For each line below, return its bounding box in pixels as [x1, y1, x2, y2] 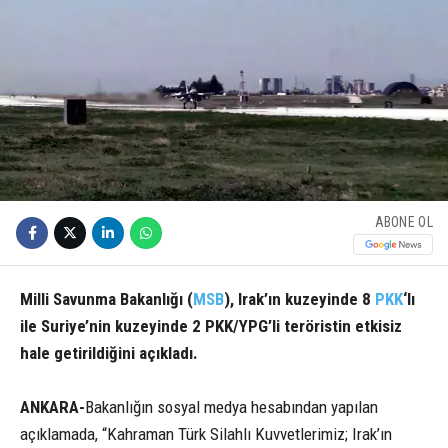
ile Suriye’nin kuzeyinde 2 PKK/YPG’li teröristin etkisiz [20, 316, 402, 337]
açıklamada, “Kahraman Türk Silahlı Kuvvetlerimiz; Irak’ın [20, 424, 392, 445]
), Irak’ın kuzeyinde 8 [224, 289, 375, 310]
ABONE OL [374, 213, 433, 230]
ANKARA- [20, 397, 85, 418]
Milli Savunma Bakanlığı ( [20, 289, 193, 310]
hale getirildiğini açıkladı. [20, 343, 198, 364]
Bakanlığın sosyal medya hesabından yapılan [85, 397, 378, 418]
